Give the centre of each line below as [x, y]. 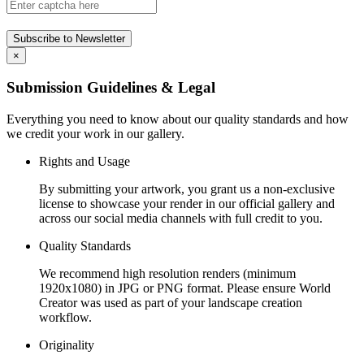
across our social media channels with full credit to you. [181, 219]
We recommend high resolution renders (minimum [167, 274]
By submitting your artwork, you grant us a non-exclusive [187, 189]
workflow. [65, 318]
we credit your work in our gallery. [95, 134]
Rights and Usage [84, 162]
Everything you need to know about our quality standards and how [178, 119]
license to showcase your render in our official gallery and [187, 204]
